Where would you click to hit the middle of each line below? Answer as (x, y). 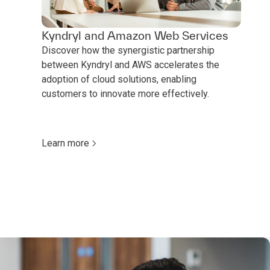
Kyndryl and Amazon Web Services (135, 35)
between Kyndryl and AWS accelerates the (131, 64)
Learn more (66, 143)
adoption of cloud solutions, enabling (119, 79)
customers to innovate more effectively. (126, 93)
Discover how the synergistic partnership (128, 50)
